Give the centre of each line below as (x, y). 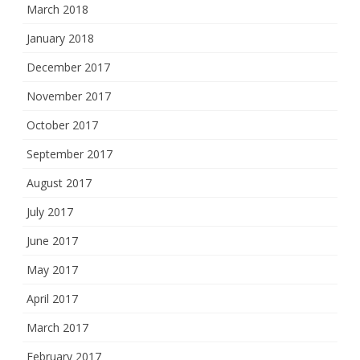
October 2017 (62, 125)
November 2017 (69, 96)
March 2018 (57, 9)
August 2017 (59, 183)
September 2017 (70, 154)
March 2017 (57, 327)
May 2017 (52, 270)
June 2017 (52, 241)
